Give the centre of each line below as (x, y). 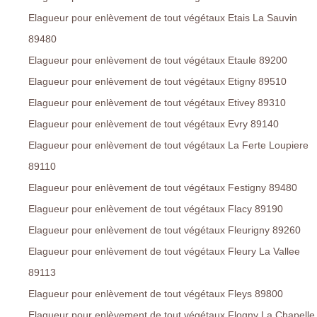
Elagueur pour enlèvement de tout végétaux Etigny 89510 (157, 82)
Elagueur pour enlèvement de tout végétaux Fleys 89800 (156, 294)
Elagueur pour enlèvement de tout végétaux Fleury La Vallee (164, 252)
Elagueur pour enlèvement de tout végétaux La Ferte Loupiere (168, 145)
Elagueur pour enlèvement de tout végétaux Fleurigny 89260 (165, 230)
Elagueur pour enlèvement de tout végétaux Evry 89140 (154, 124)
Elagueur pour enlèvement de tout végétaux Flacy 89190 (156, 209)
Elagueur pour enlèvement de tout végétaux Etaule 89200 (158, 60)
